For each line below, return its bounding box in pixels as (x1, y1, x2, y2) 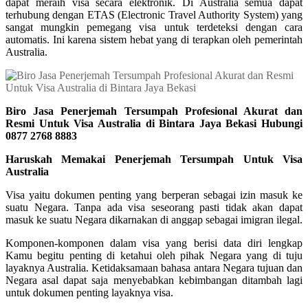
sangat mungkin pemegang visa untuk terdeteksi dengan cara (5, 21, 302, 33)
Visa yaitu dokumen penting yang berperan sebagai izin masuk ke (5, 188, 302, 201)
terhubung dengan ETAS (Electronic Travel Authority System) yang (5, 8, 302, 21)
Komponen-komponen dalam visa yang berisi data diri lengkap (5, 236, 302, 249)
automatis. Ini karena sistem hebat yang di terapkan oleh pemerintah (5, 33, 302, 45)
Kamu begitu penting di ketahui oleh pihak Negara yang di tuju (5, 249, 302, 261)
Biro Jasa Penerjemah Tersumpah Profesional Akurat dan (5, 104, 302, 117)
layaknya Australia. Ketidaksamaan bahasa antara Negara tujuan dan (5, 261, 302, 274)
